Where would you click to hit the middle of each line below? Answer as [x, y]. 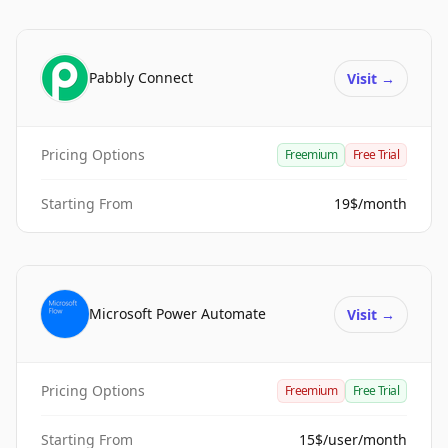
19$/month [370, 203]
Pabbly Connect [141, 77]
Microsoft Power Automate [177, 313]
